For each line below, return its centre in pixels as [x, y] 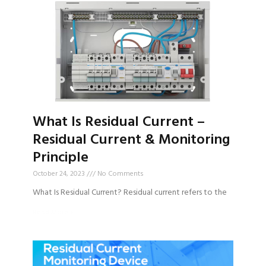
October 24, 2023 [60, 174]
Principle [61, 158]
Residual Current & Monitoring [131, 140]
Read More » [53, 213]
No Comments [120, 174]
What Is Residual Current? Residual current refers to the [130, 193]
